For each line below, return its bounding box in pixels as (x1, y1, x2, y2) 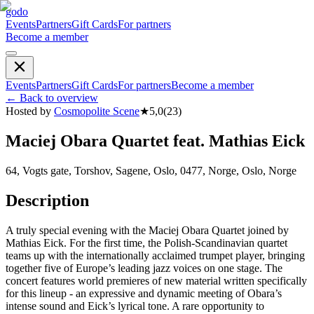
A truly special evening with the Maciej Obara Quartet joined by (6, 224, 289, 236)
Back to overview (20, 92, 98, 104)
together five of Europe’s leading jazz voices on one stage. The (6, 261, 282, 274)
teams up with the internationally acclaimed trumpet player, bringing (6, 249, 305, 261)
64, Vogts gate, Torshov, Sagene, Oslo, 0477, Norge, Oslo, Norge (6, 164, 296, 177)
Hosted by (6, 105, 51, 117)
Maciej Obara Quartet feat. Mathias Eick (6, 131, 305, 150)
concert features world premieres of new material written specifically (6, 274, 307, 287)
